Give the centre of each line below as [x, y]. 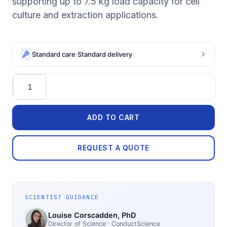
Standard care [54, 54]
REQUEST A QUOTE [113, 148]
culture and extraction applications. [85, 15]
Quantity [28, 78]
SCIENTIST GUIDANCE [62, 197]
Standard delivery [105, 54]
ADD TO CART [113, 117]
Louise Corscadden [83, 216]
